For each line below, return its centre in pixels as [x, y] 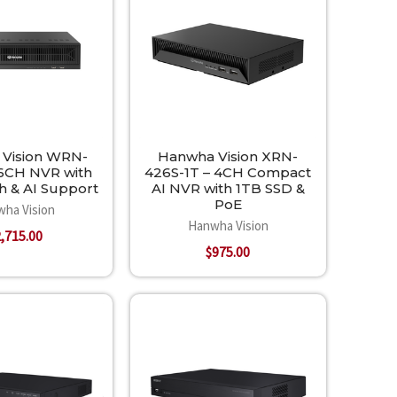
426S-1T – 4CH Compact [228, 173]
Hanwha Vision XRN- [228, 157]
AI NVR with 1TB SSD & [228, 189]
